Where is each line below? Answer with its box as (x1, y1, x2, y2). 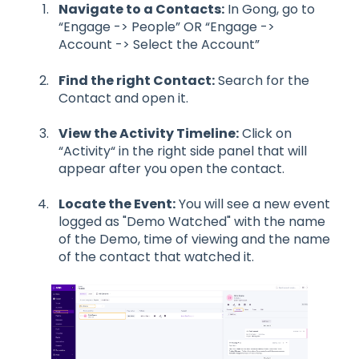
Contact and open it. (58, 88, 188, 107)
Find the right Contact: (58, 71, 215, 90)
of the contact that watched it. (58, 248, 254, 267)
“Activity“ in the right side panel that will (58, 141, 307, 160)
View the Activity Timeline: (58, 123, 239, 143)
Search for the (215, 71, 309, 90)
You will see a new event (175, 195, 330, 214)
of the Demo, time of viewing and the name (58, 230, 330, 249)
